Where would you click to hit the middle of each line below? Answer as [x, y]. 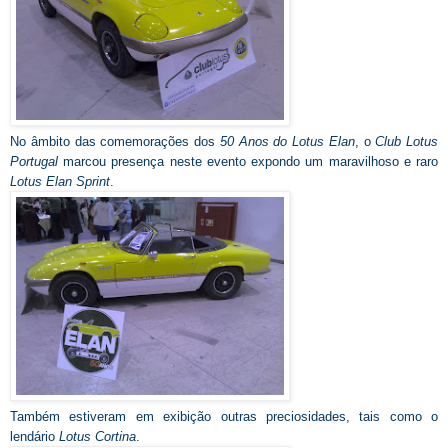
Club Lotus [406, 142]
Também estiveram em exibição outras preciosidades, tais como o [224, 417]
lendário [34, 437]
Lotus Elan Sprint [60, 182]
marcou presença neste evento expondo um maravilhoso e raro [251, 162]
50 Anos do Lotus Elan [287, 142]
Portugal [37, 162]
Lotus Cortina [97, 437]
